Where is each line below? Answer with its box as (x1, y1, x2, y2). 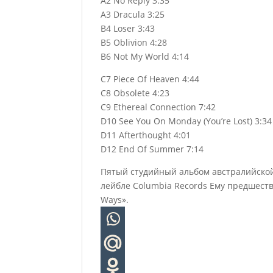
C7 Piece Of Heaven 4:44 (101, 73, 200, 85)
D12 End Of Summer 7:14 (101, 143, 204, 155)
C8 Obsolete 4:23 (101, 87, 170, 99)
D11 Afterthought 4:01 (101, 129, 191, 141)
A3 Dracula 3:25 (101, 9, 165, 20)
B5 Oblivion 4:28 (101, 37, 168, 48)
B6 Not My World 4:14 (101, 51, 190, 62)
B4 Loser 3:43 (101, 23, 155, 34)
